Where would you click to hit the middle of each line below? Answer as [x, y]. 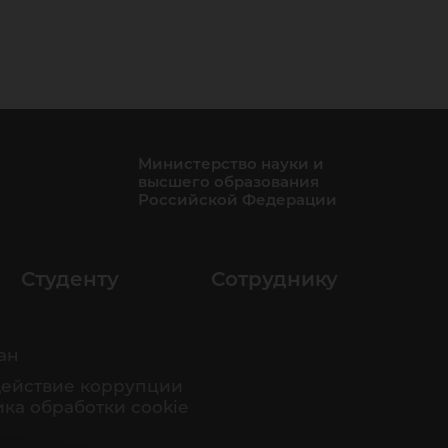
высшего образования [228, 181]
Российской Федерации [237, 199]
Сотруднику [274, 279]
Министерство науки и [231, 163]
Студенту [70, 279]
